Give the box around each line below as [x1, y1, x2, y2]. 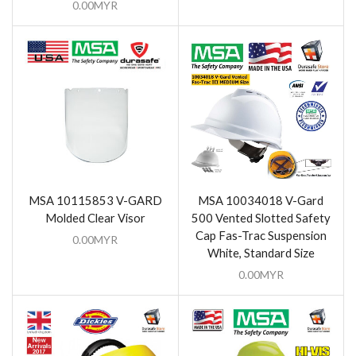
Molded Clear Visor [44, 211, 145, 226]
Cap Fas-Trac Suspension [195, 228, 327, 243]
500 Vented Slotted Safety [191, 211, 331, 226]
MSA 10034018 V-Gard [198, 193, 324, 208]
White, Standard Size [207, 246, 315, 261]
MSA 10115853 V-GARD [28, 193, 162, 208]
